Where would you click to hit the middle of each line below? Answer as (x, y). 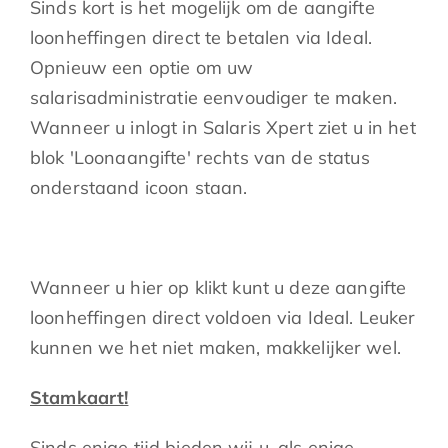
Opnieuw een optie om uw (142, 67)
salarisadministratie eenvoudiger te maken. (214, 97)
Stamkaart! (79, 397)
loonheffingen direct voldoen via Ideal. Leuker (223, 317)
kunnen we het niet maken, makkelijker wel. (215, 347)
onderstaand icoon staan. (139, 187)
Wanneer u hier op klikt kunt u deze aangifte (218, 287)
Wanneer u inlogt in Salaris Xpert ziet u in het (223, 127)
